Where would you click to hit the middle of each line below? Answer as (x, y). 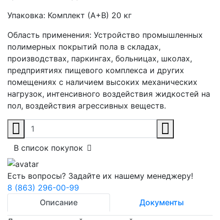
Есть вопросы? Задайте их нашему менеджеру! (100, 176)
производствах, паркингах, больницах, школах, (100, 59)
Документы (161, 202)
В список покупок (48, 148)
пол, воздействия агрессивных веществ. (87, 106)
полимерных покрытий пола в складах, (84, 47)
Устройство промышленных (148, 35)
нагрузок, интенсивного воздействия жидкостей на (109, 94)
